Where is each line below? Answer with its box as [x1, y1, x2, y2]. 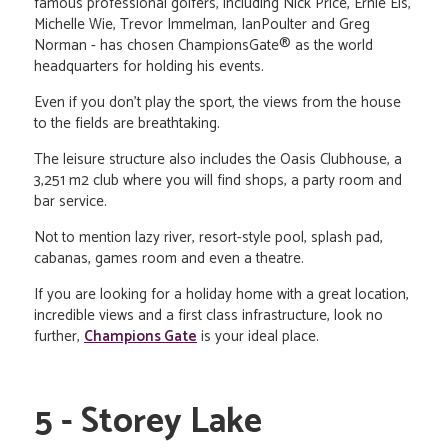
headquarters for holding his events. [34, 54, 264, 80]
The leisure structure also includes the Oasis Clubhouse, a [34, 147, 402, 173]
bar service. [34, 189, 107, 215]
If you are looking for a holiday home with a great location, [34, 282, 409, 308]
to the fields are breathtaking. [34, 111, 220, 137]
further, [34, 324, 84, 350]
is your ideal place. [197, 324, 319, 350]
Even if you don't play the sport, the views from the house [34, 90, 401, 116]
